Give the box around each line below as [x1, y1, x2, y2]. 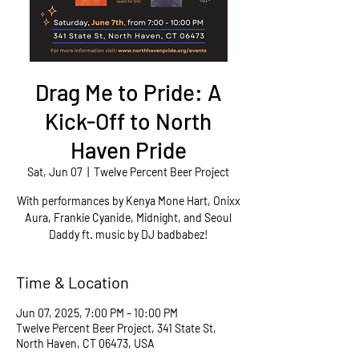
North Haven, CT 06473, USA [16, 337, 155, 350]
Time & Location [16, 272, 129, 292]
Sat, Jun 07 [27, 165, 83, 179]
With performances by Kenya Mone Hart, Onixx [16, 194, 240, 208]
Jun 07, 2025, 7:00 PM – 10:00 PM [16, 306, 178, 320]
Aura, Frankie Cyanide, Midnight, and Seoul [25, 211, 232, 224]
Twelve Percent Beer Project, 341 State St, [16, 321, 216, 335]
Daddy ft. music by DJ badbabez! [48, 228, 208, 241]
